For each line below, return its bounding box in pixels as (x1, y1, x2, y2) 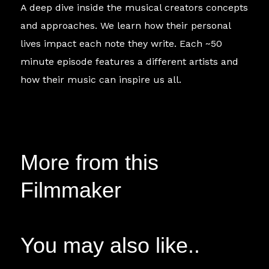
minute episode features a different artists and (20, 56, 239, 68)
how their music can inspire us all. (20, 74, 182, 86)
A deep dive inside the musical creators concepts (20, 2, 249, 14)
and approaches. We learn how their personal (20, 20, 231, 32)
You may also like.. (20, 233, 201, 258)
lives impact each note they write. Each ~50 (20, 38, 223, 50)
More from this (20, 150, 159, 175)
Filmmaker (20, 178, 122, 203)
